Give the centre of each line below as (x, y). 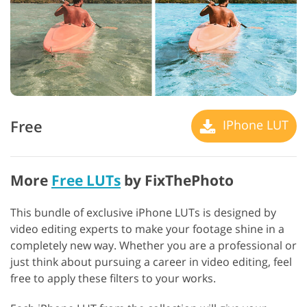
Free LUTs (86, 181)
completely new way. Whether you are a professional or (153, 246)
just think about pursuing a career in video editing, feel (151, 262)
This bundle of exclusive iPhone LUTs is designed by (143, 213)
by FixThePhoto (177, 181)
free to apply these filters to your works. (113, 279)
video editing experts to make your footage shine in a (147, 229)
